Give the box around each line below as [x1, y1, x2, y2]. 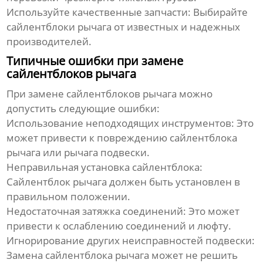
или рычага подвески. [41, 145, 150, 159]
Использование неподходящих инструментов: [6, 116, 235, 130]
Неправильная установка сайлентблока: [6, 160, 203, 174]
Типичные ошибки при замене [6, 52, 184, 69]
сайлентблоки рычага [6, 19, 112, 33]
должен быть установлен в [107, 174, 241, 188]
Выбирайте [191, 5, 248, 19]
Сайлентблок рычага [6, 174, 107, 188]
